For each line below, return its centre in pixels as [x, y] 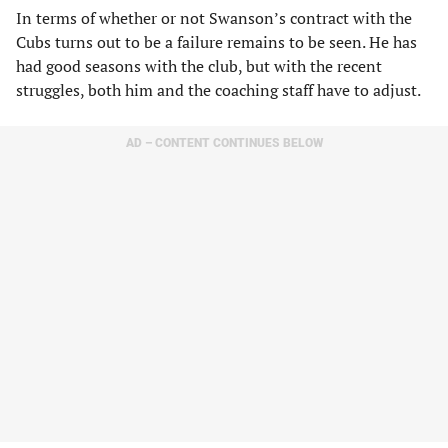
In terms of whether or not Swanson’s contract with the [214, 18]
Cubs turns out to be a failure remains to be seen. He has [216, 42]
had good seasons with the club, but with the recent [199, 66]
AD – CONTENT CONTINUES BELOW [224, 143]
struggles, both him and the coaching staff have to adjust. [218, 90]
